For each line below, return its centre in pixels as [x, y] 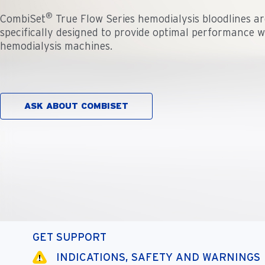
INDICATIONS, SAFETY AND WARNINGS [158, 257]
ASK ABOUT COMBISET [76, 106]
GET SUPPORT [70, 237]
